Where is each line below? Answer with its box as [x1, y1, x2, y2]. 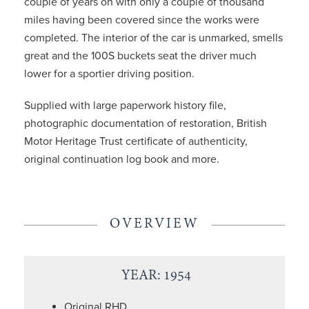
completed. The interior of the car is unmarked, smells [24, 31, 283, 45]
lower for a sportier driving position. [24, 67, 195, 81]
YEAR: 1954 [121, 268, 191, 283]
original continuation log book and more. [24, 152, 219, 166]
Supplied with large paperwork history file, [24, 99, 226, 112]
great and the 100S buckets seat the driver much [24, 49, 257, 63]
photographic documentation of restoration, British [24, 117, 267, 130]
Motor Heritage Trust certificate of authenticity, [24, 134, 248, 148]
